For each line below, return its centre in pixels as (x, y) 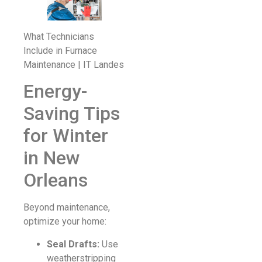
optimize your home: (65, 222)
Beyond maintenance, (67, 208)
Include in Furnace (60, 50)
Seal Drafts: (73, 244)
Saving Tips (72, 114)
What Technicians (59, 36)
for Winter (66, 136)
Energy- (55, 92)
